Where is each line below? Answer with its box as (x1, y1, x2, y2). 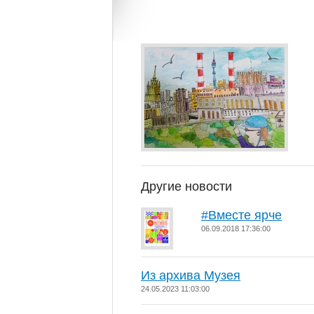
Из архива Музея (141, 268, 240, 282)
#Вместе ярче (201, 208, 282, 222)
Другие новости (141, 179, 232, 193)
